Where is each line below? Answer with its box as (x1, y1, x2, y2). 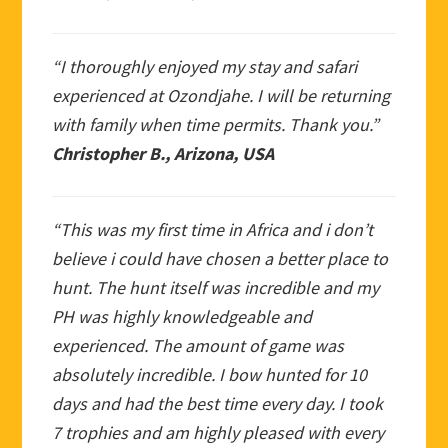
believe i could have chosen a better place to (52, 246, 389, 270)
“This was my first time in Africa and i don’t (52, 217, 374, 241)
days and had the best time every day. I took (52, 391, 384, 415)
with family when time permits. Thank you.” (52, 112, 380, 136)
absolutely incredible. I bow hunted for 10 (52, 362, 368, 386)
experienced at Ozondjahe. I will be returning (52, 83, 391, 107)
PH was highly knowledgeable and (52, 304, 313, 328)
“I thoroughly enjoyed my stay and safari (52, 54, 358, 78)
